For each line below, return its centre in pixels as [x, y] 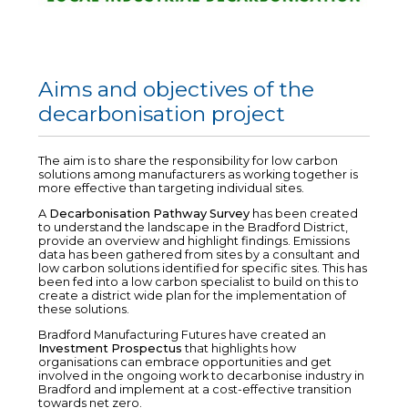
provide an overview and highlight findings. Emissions [194, 240]
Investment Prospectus [110, 348]
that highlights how [239, 348]
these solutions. [84, 309]
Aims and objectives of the [176, 90]
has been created [304, 213]
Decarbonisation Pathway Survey [149, 213]
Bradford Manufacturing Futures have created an [182, 334]
